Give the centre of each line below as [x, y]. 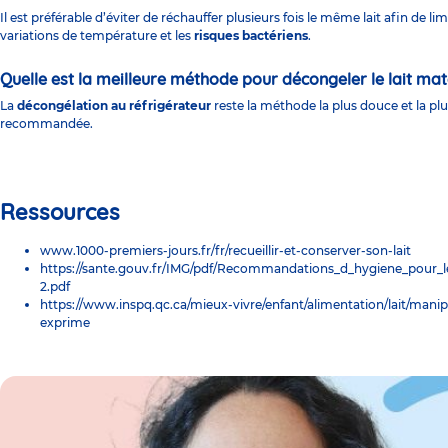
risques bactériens [249, 35]
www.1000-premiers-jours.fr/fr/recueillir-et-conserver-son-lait [225, 250]
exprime [66, 322]
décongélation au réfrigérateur [114, 105]
